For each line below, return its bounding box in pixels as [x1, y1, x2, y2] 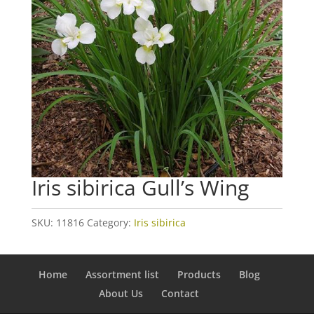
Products [177, 268, 221, 282]
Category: [86, 216, 134, 230]
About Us [99, 287, 144, 301]
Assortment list [85, 268, 159, 282]
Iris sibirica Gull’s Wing [31, 173, 249, 203]
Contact [161, 287, 200, 301]
